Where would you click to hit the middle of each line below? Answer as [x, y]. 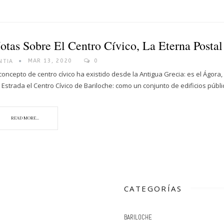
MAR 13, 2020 [50, 60]
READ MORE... [25, 118]
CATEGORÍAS [153, 188]
